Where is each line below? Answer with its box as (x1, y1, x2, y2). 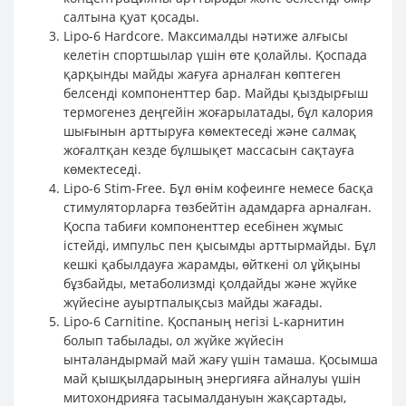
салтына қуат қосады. (63, 8, 199, 25)
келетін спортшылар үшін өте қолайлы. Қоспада (63, 46, 367, 63)
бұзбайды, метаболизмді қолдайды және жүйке (63, 275, 357, 292)
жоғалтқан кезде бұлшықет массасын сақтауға (63, 141, 354, 159)
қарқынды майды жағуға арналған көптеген (63, 65, 341, 82)
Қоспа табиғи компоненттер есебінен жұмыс (63, 217, 343, 235)
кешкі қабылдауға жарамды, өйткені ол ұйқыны (63, 256, 361, 273)
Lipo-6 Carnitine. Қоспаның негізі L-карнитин (63, 313, 344, 330)
